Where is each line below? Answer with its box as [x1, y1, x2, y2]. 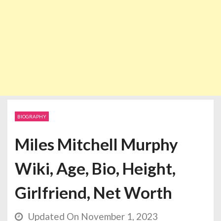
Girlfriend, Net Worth [15, 183, 172, 203]
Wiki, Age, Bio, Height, [15, 158, 176, 179]
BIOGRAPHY [17, 113, 46, 120]
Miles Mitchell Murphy [15, 134, 178, 154]
